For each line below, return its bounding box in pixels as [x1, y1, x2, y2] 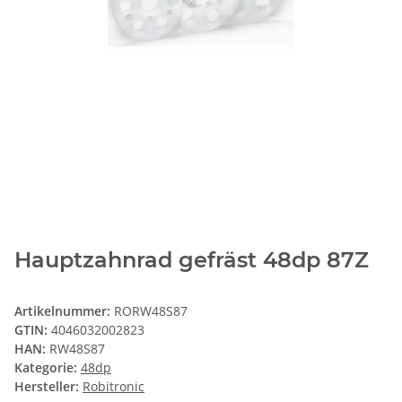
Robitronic [83, 378, 144, 396]
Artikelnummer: [14, 302, 114, 320]
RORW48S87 [114, 302, 188, 320]
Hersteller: [14, 378, 79, 396]
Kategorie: [14, 359, 81, 377]
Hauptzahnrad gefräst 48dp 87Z [14, 247, 369, 274]
